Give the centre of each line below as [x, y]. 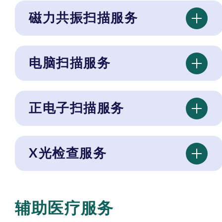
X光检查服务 [68, 153]
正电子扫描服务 [77, 108]
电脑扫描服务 [70, 63]
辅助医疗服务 [64, 208]
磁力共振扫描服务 [83, 18]
